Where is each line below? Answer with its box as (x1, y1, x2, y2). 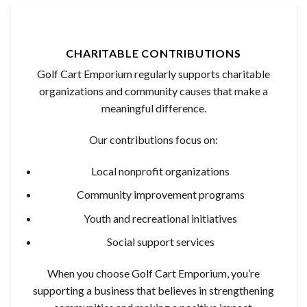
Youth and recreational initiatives (84, 211, 238, 225)
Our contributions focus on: (89, 132, 218, 146)
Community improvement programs (76, 188, 245, 201)
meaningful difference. (101, 101, 206, 115)
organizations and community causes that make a (39, 84, 268, 98)
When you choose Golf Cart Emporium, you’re (47, 267, 260, 280)
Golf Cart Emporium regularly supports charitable (37, 67, 270, 81)
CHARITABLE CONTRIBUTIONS (66, 47, 241, 60)
